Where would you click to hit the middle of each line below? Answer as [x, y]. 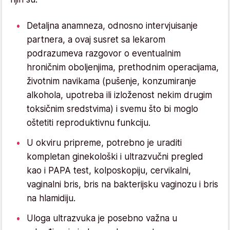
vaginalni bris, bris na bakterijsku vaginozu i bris [122, 184]
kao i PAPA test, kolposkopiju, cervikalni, [109, 170]
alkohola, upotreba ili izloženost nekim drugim [119, 95]
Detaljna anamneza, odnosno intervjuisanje [112, 25]
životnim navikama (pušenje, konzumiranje [111, 81]
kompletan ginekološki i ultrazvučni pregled [115, 156]
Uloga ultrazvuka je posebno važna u [102, 218]
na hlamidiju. [51, 198]
